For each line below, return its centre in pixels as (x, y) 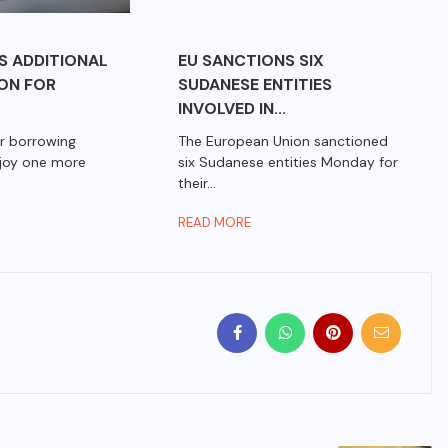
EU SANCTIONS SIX (251, 61)
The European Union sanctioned (283, 141)
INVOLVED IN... (232, 109)
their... (197, 183)
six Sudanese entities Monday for (288, 162)
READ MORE (215, 223)
